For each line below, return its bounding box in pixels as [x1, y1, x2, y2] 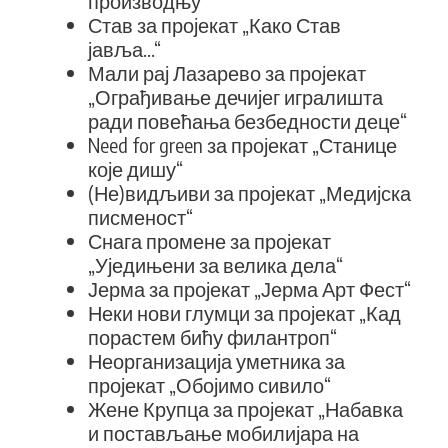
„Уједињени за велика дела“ [88, 252, 343, 277]
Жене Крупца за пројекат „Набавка [88, 396, 403, 421]
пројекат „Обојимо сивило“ [88, 372, 331, 397]
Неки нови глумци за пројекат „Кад [88, 300, 401, 325]
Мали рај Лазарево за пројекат [88, 60, 366, 85]
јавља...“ [88, 36, 161, 61]
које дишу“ [88, 156, 183, 181]
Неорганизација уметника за [88, 348, 345, 373]
